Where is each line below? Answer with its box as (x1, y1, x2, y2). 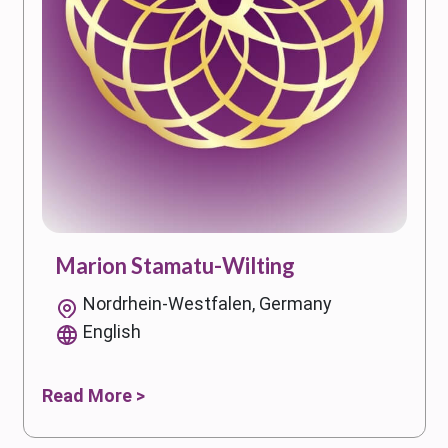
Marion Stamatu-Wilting (55, 251, 295, 279)
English (83, 320, 141, 342)
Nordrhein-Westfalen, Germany (83, 292, 332, 314)
